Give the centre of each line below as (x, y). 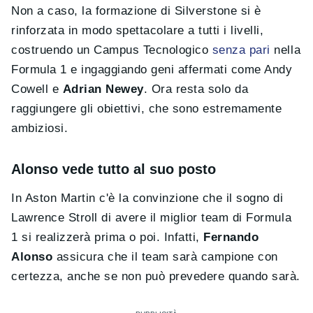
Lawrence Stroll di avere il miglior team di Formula (152, 218)
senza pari (241, 50)
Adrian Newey (103, 89)
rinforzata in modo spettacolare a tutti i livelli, (138, 31)
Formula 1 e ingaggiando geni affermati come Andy (152, 70)
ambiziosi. (40, 129)
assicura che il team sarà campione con (165, 257)
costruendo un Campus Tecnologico (112, 50)
